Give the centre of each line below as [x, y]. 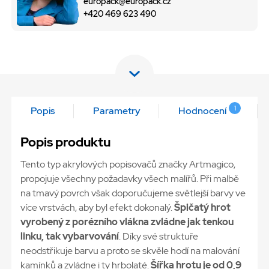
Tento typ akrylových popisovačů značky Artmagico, [128, 165]
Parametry [116, 111]
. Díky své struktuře [159, 237]
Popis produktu [65, 142]
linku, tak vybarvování [70, 237]
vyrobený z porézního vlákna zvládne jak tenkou [127, 222]
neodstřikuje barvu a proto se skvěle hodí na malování [130, 251]
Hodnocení [203, 111]
